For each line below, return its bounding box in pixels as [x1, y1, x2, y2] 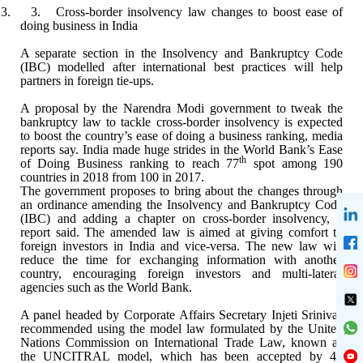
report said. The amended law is [19, 224, 194, 239]
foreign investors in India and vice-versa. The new [19, 238, 294, 253]
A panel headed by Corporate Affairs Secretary [19, 307, 267, 322]
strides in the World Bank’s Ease [169, 142, 344, 156]
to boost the [19, 128, 81, 143]
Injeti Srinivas [267, 307, 344, 322]
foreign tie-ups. [73, 73, 154, 88]
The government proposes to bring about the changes [19, 183, 299, 198]
